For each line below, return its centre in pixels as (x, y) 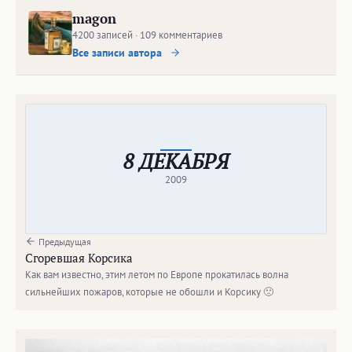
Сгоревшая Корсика (79, 258)
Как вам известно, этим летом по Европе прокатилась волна (157, 275)
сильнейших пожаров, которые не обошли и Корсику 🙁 (149, 292)
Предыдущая (64, 242)
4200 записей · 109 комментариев (147, 35)
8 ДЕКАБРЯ (176, 161)
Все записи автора (119, 53)
